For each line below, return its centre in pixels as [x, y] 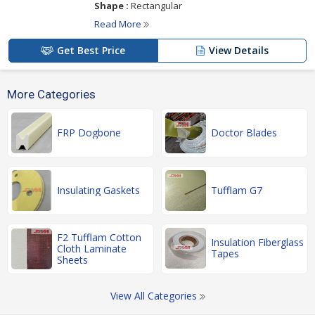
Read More [119, 24]
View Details [239, 50]
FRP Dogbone [89, 133]
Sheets [72, 260]
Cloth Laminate [92, 249]
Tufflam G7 [237, 190]
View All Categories [155, 296]
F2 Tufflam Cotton [99, 237]
